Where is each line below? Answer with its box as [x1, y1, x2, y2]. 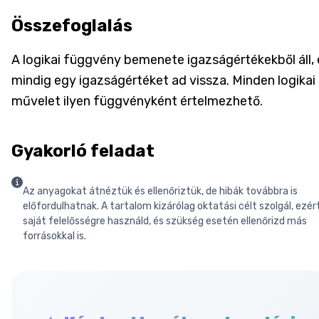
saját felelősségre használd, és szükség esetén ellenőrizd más [23, 214, 307, 227]
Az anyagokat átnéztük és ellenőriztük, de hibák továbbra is [23, 184, 298, 197]
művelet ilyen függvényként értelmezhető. [11, 93, 263, 109]
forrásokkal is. [23, 229, 86, 242]
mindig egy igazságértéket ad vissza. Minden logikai [11, 72, 315, 88]
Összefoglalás [11, 15, 132, 36]
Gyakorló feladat [11, 140, 155, 161]
